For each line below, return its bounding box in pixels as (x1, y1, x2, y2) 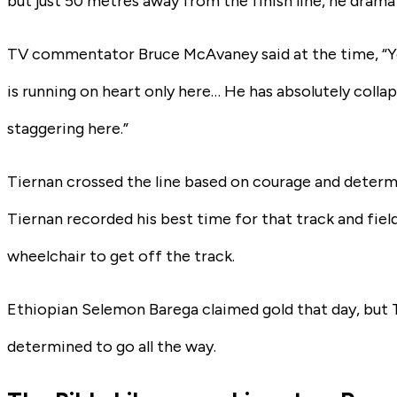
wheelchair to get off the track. (7, 245, 235, 266)
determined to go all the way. (7, 336, 216, 356)
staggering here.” (7, 118, 128, 138)
